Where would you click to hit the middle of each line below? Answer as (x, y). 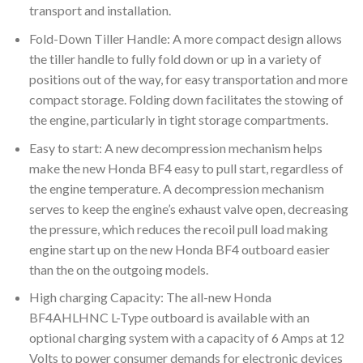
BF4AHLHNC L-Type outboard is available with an (169, 318)
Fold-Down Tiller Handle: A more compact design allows (185, 38)
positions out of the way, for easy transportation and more (188, 79)
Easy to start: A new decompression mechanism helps (175, 147)
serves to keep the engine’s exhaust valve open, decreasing (188, 208)
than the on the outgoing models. (118, 269)
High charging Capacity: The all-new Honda (150, 297)
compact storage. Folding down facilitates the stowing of (186, 99)
